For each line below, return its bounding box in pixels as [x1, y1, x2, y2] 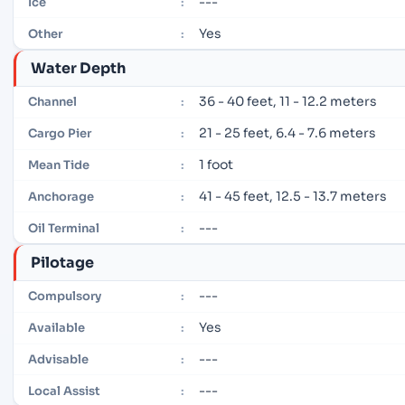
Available [28, 320, 85, 336]
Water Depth [31, 58, 126, 78]
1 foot [198, 156, 233, 174]
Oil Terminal [28, 220, 99, 236]
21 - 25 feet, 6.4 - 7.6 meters [198, 125, 376, 142]
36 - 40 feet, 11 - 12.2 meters [198, 93, 377, 110]
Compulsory [28, 288, 101, 305]
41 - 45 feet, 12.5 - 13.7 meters [198, 187, 387, 204]
